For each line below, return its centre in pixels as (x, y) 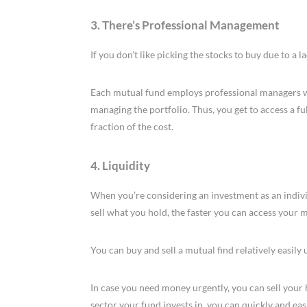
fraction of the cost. (132, 127)
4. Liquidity (120, 166)
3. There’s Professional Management (185, 25)
